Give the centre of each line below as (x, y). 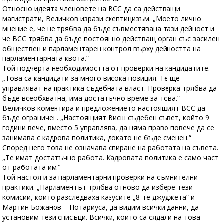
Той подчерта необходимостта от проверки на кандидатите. (106, 68)
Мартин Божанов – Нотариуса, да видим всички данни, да (101, 207)
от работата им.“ (31, 167)
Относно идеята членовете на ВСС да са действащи (91, 9)
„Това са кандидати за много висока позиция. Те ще (91, 78)
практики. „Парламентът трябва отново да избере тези (98, 187)
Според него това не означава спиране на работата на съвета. (110, 148)
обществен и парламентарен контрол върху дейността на (102, 49)
